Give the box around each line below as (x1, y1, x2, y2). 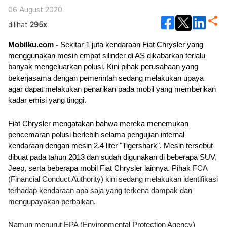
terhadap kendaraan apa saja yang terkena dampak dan (8, 186, 192, 195)
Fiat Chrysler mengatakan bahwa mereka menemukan (8, 120, 188, 128)
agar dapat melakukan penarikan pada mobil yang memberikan (8, 85, 216, 93)
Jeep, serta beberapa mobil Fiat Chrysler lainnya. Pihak (8, 164, 193, 172)
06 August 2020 (8, 6, 62, 14)
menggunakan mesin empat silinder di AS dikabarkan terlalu (8, 52, 205, 60)
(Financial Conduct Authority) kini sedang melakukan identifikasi (8, 175, 218, 183)
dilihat (8, 21, 28, 29)
